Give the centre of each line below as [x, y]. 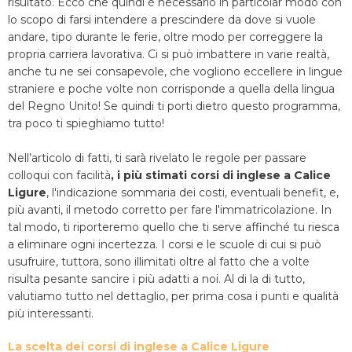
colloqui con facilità [59, 175]
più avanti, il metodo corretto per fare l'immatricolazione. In [170, 210]
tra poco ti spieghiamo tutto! [86, 123]
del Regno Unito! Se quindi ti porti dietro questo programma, [174, 106]
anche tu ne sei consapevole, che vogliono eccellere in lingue [175, 71]
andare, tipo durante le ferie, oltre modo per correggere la [165, 37]
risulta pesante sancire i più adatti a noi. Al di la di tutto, [156, 279]
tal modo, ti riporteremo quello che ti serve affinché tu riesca [174, 227]
